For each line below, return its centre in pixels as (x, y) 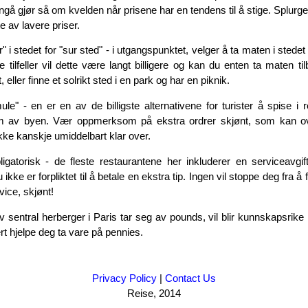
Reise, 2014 (154, 294)
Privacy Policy (124, 278)
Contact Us (190, 278)
